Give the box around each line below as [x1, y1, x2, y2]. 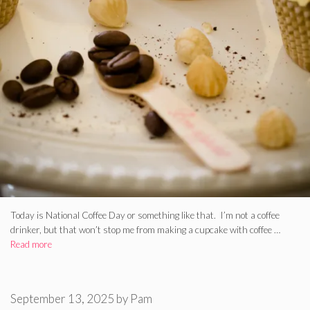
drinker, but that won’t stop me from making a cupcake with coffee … [10, 224, 280, 235]
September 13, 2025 [10, 291, 114, 307]
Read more [10, 238, 52, 250]
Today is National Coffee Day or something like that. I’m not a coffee [10, 209, 280, 221]
